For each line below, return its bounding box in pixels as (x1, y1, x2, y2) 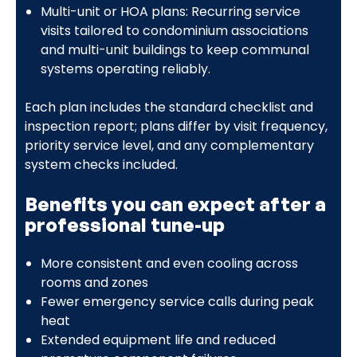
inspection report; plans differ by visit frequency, (24, 116, 328, 135)
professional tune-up (24, 212, 225, 237)
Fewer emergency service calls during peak (40, 292, 314, 311)
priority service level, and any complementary (24, 135, 314, 155)
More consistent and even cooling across (40, 253, 298, 273)
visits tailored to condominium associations (40, 21, 308, 40)
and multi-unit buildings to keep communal (40, 40, 309, 59)
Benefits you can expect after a (24, 191, 326, 216)
